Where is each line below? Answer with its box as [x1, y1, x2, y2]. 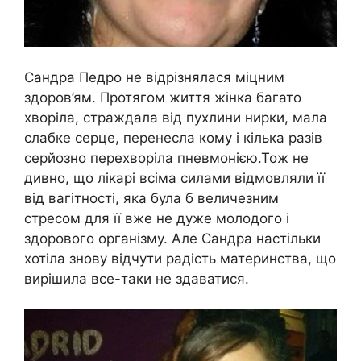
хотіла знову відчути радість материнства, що [24, 250, 336, 267]
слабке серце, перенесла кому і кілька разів [24, 129, 322, 146]
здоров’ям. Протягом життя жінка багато [24, 89, 301, 106]
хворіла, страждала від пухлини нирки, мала [24, 109, 327, 126]
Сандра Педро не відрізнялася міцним [24, 68, 284, 85]
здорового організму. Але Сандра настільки [24, 230, 321, 247]
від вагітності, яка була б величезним [24, 189, 279, 206]
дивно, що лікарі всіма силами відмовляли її [24, 169, 325, 186]
